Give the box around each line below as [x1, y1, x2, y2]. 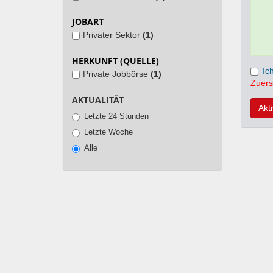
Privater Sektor [83, 30, 143, 40]
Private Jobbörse [83, 69, 151, 79]
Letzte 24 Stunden [84, 112, 149, 121]
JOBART [72, 16, 104, 27]
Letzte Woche [84, 127, 133, 136]
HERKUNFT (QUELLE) [72, 55, 159, 66]
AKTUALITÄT [72, 94, 124, 105]
